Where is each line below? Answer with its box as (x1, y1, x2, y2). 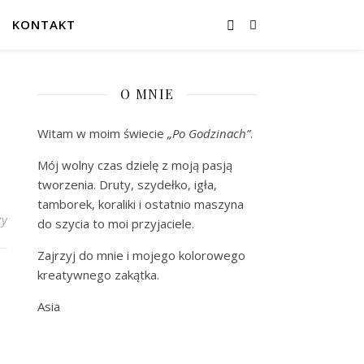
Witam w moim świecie (37, 125, 167, 141)
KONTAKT (12, 16, 76, 32)
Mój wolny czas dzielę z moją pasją (37, 157, 232, 173)
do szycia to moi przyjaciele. (37, 215, 194, 232)
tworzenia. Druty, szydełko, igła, (37, 176, 217, 193)
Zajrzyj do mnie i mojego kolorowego (37, 247, 245, 263)
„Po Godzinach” (167, 125, 250, 141)
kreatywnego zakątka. (37, 266, 159, 283)
